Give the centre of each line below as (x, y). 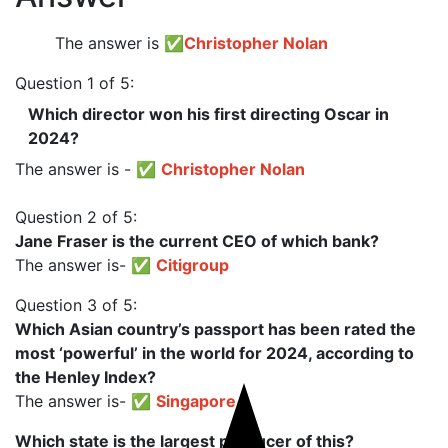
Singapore (196, 400)
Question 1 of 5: (74, 82)
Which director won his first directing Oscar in (208, 113)
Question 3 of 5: (76, 304)
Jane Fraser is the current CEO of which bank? (197, 240)
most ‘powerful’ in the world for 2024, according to (214, 352)
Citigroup (192, 264)
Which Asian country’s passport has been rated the (215, 328)
